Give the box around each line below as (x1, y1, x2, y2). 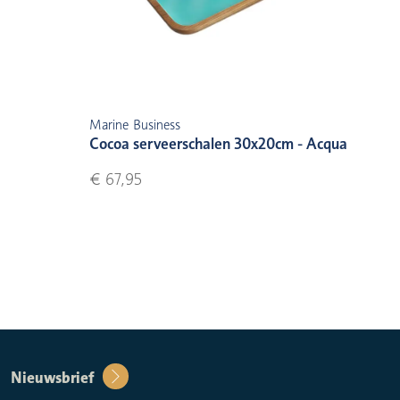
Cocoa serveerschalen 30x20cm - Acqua (88, 134, 347, 153)
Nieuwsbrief (10, 369, 94, 387)
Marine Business (88, 116, 180, 133)
